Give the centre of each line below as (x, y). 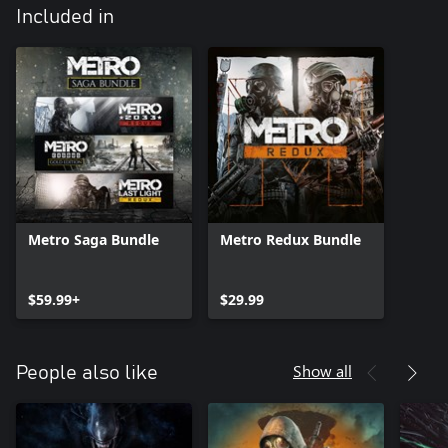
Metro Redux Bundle (290, 239)
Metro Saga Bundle (93, 239)
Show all (322, 370)
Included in (65, 16)
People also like (87, 372)
